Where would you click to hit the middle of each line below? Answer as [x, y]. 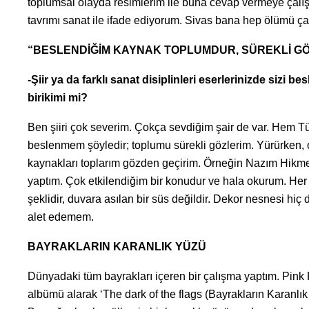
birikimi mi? [57, 97]
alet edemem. [60, 217]
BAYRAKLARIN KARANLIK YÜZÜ [117, 246]
